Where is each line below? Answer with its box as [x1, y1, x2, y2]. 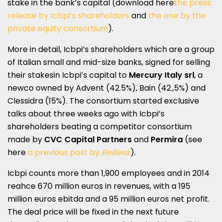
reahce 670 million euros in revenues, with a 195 [7, 180, 190, 192]
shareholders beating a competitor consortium [7, 121, 192, 133]
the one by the [148, 10, 206, 22]
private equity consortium [7, 23, 108, 35]
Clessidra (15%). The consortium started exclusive [7, 95, 199, 107]
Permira [149, 134, 185, 146]
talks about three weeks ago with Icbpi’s [7, 108, 165, 120]
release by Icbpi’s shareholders [7, 10, 129, 22]
